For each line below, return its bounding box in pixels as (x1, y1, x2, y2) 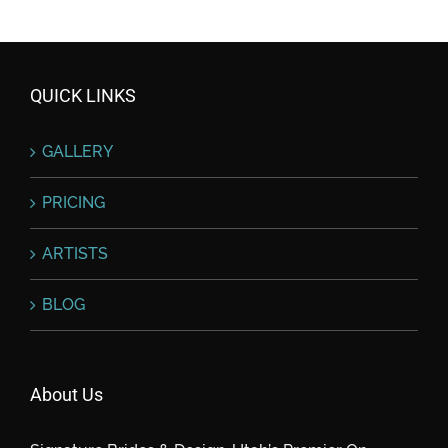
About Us (30, 384, 103, 406)
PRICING (42, 193, 105, 213)
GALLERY (42, 142, 113, 162)
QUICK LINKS (30, 85, 136, 107)
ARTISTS (42, 244, 108, 264)
